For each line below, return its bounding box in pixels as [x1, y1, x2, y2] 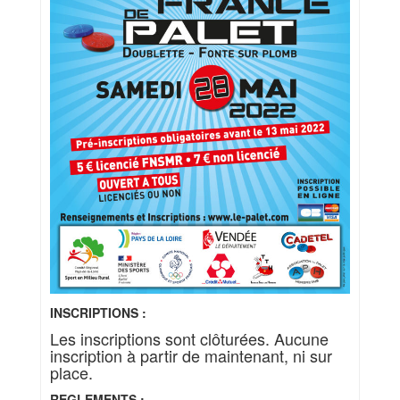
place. [50, 361, 93, 385]
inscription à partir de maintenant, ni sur [50, 344, 332, 368]
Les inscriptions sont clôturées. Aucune [50, 327, 329, 351]
